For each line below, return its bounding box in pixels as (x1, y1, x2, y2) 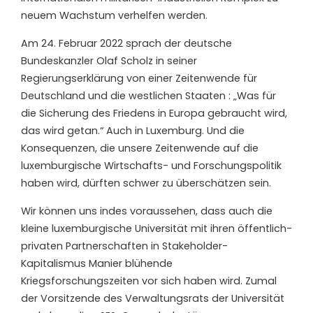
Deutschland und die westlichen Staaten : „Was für (21, 88, 276, 103)
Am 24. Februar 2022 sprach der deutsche (21, 36, 232, 50)
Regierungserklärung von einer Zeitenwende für (21, 71, 257, 85)
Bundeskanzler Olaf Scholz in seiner (21, 53, 197, 68)
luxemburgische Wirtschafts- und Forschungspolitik (21, 158, 282, 173)
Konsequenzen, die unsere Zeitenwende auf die (21, 140, 259, 155)
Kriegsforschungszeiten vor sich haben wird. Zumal (21, 273, 277, 288)
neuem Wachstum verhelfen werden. (21, 8, 208, 22)
